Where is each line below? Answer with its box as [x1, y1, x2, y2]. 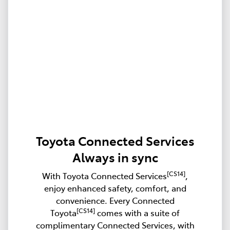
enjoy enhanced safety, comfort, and [44, 182, 186, 194]
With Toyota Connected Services [42, 170, 167, 182]
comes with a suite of [95, 207, 180, 219]
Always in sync [72, 148, 158, 166]
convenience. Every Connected [55, 195, 175, 206]
